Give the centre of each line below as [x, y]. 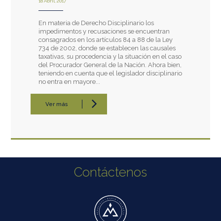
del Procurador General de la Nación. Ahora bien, [110, 65]
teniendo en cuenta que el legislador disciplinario [110, 74]
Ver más [57, 104]
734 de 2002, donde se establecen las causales [107, 48]
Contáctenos [110, 172]
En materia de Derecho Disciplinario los [96, 23]
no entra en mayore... [70, 82]
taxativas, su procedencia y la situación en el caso [110, 57]
